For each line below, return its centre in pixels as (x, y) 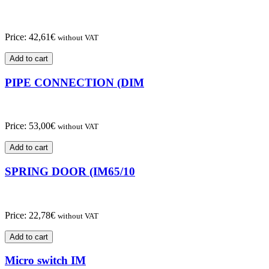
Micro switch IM (45, 261)
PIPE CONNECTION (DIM (74, 82)
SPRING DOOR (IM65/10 (70, 171)
